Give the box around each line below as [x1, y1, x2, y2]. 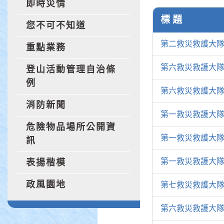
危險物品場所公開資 [26, 122, 116, 132]
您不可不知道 [26, 20, 86, 30]
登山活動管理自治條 [26, 64, 116, 74]
